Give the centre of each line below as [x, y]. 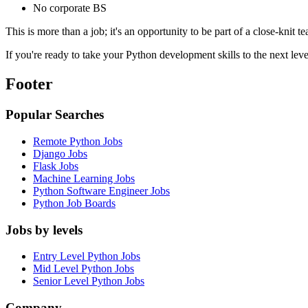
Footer [29, 84]
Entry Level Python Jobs [87, 256]
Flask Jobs [56, 166]
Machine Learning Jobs [84, 178]
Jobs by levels [44, 230]
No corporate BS [70, 8]
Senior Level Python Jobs [89, 281]
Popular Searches [55, 115]
